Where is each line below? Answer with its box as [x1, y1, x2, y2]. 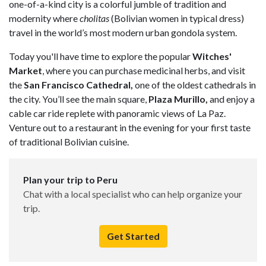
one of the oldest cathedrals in [133, 79, 256, 91]
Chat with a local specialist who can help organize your [23, 188, 242, 200]
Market [9, 65, 42, 77]
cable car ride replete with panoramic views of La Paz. [9, 107, 226, 119]
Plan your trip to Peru [23, 174, 118, 186]
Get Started [106, 230, 160, 242]
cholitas [80, 12, 109, 24]
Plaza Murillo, [148, 93, 208, 105]
